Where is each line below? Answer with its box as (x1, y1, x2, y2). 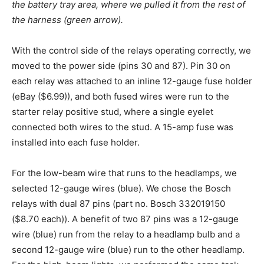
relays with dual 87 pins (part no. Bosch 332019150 (12, 197, 225, 209)
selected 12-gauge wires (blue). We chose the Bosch (12, 182, 231, 194)
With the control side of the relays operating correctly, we (12, 44, 251, 56)
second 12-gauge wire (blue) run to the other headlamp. (12, 243, 245, 255)
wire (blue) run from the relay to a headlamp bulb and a (12, 228, 240, 240)
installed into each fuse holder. (12, 136, 140, 148)
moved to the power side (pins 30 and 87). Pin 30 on (12, 60, 230, 71)
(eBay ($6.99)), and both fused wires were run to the (12, 90, 229, 102)
